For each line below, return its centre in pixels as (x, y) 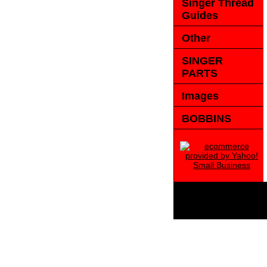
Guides (200, 15)
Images (200, 96)
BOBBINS (207, 119)
